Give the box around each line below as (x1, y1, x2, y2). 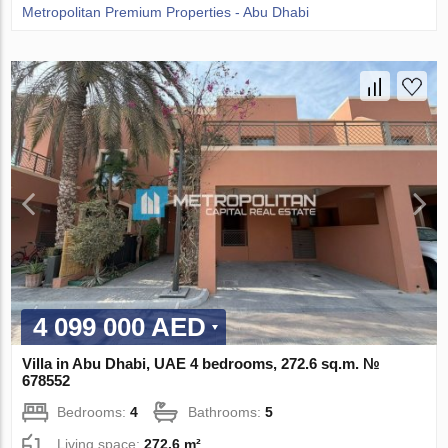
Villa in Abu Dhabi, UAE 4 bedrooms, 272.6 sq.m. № (22, 354, 381, 372)
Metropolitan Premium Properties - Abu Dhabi (22, 4, 310, 21)
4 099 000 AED (33, 311, 207, 342)
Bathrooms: (188, 403, 266, 420)
